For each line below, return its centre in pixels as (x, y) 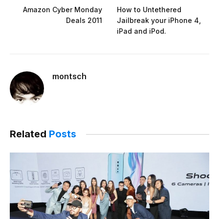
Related (29, 134)
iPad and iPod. (142, 31)
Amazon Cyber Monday (63, 10)
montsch (69, 77)
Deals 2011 (84, 21)
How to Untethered (149, 10)
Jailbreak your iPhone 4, (159, 21)
